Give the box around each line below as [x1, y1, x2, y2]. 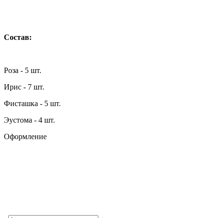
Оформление [4, 132, 47, 141]
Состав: [4, 33, 32, 41]
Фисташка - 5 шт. [4, 99, 61, 108]
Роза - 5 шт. [4, 66, 41, 74]
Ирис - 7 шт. [4, 82, 44, 91]
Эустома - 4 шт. [4, 115, 55, 124]
